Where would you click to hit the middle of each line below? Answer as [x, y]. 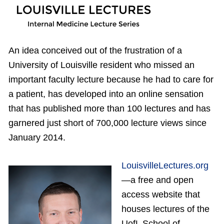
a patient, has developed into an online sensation [106, 94]
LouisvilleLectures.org [165, 166]
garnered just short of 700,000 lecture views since [107, 123]
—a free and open [157, 180]
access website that [160, 195]
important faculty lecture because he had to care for [111, 80]
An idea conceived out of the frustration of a [95, 51]
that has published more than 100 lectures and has [109, 109]
